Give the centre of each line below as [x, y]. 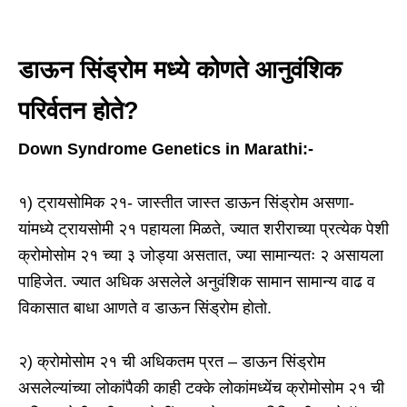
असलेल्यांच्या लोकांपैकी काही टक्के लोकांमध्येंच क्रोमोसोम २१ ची [201, 388]
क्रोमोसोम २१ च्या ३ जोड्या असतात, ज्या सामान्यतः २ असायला [201, 256]
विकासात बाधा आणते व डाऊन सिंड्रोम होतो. [145, 308]
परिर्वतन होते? [79, 111]
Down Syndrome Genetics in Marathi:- [166, 149]
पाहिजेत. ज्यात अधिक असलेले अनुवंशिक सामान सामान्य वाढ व [197, 282]
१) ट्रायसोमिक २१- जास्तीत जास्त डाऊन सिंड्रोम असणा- [186, 203]
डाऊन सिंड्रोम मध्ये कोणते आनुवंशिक [184, 70]
